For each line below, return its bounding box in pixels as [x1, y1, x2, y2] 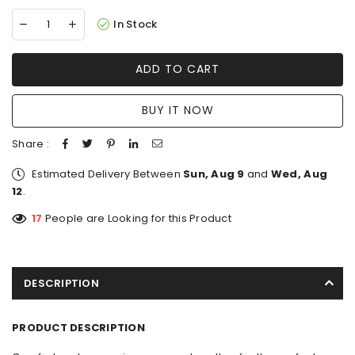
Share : [12, 136, 49, 151]
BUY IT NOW [141, 102, 214, 119]
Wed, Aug [270, 166, 328, 181]
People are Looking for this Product [42, 210, 231, 226]
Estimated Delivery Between [32, 166, 184, 181]
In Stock [113, 16, 158, 32]
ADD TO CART [136, 61, 219, 78]
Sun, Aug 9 [183, 166, 245, 181]
